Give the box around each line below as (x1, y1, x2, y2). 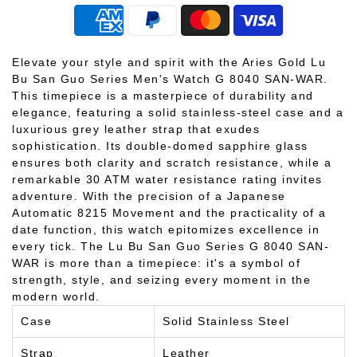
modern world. (12, 289, 100, 303)
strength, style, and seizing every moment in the (12, 273, 311, 286)
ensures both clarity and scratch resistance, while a (12, 155, 331, 169)
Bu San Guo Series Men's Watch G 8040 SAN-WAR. (12, 72, 328, 85)
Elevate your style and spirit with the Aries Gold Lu (12, 55, 326, 69)
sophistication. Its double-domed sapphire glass (12, 139, 308, 152)
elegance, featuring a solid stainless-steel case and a (12, 105, 343, 119)
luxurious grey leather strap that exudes (12, 122, 260, 135)
